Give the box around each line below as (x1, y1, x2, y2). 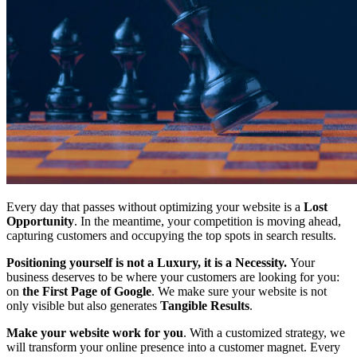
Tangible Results (160, 298, 249, 312)
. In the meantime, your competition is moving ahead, (74, 214, 341, 228)
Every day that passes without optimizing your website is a (6, 199, 304, 214)
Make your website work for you (6, 325, 183, 339)
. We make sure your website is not (151, 284, 327, 298)
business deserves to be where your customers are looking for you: (6, 269, 339, 284)
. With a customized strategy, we (183, 325, 345, 339)
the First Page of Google (22, 284, 151, 298)
